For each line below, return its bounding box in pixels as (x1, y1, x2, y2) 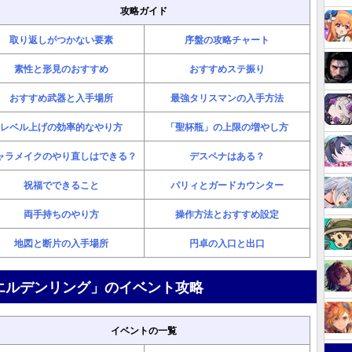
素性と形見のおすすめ (13, 61, 108, 75)
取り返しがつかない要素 (9, 32, 113, 46)
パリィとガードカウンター (170, 178, 284, 192)
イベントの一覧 (111, 323, 177, 337)
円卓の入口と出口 (189, 236, 265, 250)
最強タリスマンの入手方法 (170, 90, 284, 104)
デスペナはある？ (189, 148, 265, 163)
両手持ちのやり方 (23, 207, 99, 221)
